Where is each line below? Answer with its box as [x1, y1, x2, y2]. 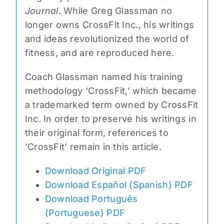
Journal [24, 5, 58, 16]
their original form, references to [24, 127, 168, 138]
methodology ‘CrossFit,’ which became [24, 85, 197, 96]
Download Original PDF [44, 165, 146, 176]
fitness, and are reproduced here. [24, 47, 174, 58]
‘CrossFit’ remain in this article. [24, 141, 161, 152]
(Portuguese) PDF [44, 207, 125, 218]
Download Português [44, 193, 138, 204]
